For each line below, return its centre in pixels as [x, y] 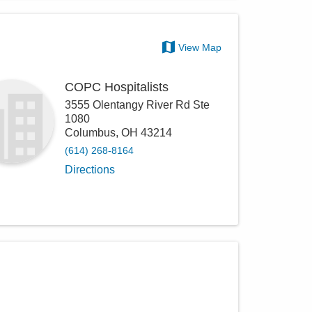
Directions [90, 170]
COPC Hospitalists [117, 87]
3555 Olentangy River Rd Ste [138, 105]
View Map [200, 47]
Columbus [91, 133]
